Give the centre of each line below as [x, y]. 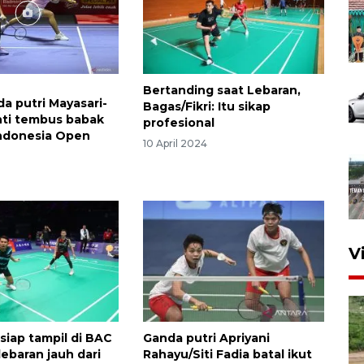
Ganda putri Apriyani [206, 338]
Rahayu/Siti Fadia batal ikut [227, 355]
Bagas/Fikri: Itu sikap [206, 106]
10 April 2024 [175, 144]
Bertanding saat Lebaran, [221, 90]
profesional [178, 122]
